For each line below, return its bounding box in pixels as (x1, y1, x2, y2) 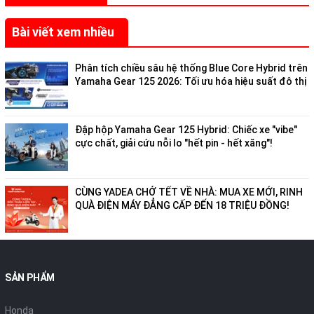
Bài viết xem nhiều (12, 24, 114, 39)
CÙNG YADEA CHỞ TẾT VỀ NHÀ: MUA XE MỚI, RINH (75, 186, 303, 198)
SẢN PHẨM (5, 272, 55, 284)
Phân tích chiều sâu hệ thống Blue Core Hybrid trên (75, 62, 308, 74)
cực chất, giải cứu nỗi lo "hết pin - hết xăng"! (75, 137, 273, 149)
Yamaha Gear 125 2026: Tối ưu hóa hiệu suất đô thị (75, 75, 306, 87)
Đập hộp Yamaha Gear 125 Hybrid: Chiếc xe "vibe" (75, 124, 297, 136)
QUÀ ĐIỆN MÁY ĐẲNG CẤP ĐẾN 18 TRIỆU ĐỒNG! (75, 199, 289, 211)
